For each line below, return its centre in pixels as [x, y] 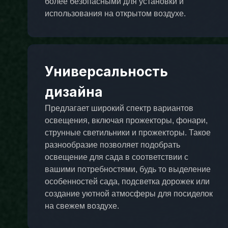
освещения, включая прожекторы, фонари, [126, 120]
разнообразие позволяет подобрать [112, 145]
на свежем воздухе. [82, 206]
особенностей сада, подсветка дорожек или [127, 181]
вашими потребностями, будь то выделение [127, 169]
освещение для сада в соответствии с [116, 157]
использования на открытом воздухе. [115, 14]
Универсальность [106, 71]
